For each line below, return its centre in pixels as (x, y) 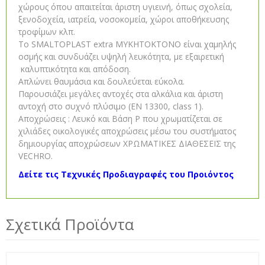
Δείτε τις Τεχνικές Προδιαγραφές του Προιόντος (126, 174)
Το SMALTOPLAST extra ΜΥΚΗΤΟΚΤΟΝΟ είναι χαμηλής (127, 44)
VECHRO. (35, 156)
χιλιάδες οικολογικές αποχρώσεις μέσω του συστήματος (127, 131)
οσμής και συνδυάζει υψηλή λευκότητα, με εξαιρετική (121, 56)
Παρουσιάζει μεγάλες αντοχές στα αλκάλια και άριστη (121, 94)
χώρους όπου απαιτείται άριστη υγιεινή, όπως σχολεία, (125, 7)
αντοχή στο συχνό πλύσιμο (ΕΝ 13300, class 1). (111, 106)
